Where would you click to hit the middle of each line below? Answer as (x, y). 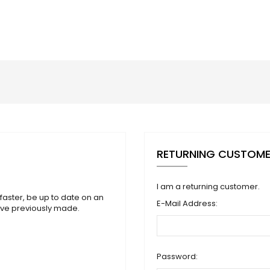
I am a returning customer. (208, 187)
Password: (177, 256)
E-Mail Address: (187, 203)
